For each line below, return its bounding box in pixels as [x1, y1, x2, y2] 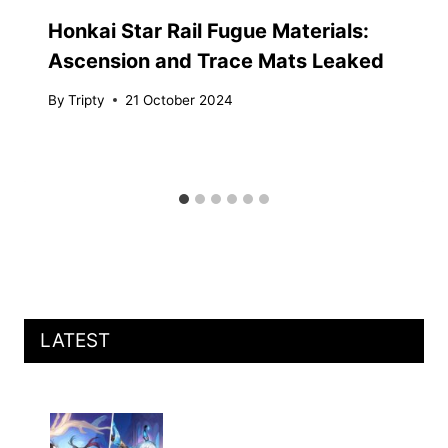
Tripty [68, 91, 106, 108]
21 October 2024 [125, 91, 234, 108]
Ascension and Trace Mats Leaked [48, 49, 384, 74]
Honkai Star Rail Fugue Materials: [48, 19, 369, 44]
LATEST [40, 329, 110, 353]
